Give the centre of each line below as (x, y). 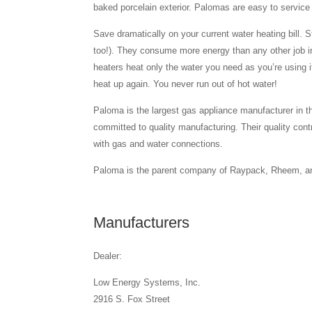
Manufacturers (142, 223)
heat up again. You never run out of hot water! (186, 84)
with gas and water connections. (158, 144)
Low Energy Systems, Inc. (147, 283)
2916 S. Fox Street (132, 299)
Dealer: (108, 256)
